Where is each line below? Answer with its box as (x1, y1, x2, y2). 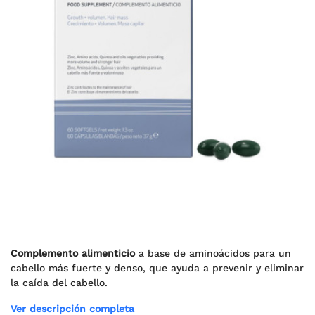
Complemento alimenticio (11, 247, 135, 259)
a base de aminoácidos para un (135, 247, 291, 259)
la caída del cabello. (11, 277, 108, 288)
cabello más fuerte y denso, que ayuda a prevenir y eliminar (11, 262, 304, 274)
